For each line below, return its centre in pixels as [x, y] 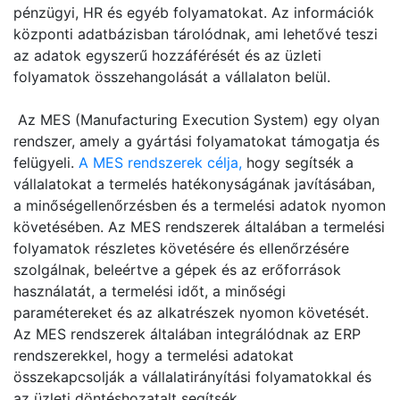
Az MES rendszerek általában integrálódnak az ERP [187, 334]
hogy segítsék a [298, 162]
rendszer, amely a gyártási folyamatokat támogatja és [196, 141]
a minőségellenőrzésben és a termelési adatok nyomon [200, 205]
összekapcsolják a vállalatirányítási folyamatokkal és [192, 377]
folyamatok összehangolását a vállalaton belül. [172, 77]
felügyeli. [44, 162]
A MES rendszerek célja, [158, 162]
